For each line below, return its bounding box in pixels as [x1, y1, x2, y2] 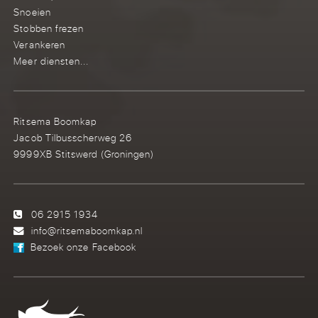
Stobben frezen [13, 21, 84, 35]
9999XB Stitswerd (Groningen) [13, 147, 154, 161]
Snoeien [13, 5, 51, 19]
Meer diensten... [13, 54, 89, 68]
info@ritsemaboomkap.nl [31, 224, 143, 238]
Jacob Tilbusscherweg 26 [13, 131, 132, 145]
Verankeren [13, 38, 65, 52]
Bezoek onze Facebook [31, 240, 136, 254]
